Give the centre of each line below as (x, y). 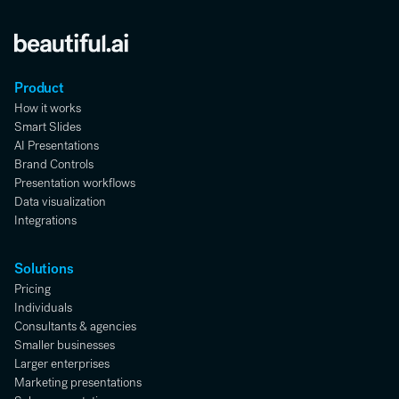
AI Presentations (57, 146)
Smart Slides (48, 127)
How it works (48, 109)
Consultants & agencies (75, 327)
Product (39, 88)
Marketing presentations (78, 383)
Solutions (44, 269)
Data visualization (60, 202)
